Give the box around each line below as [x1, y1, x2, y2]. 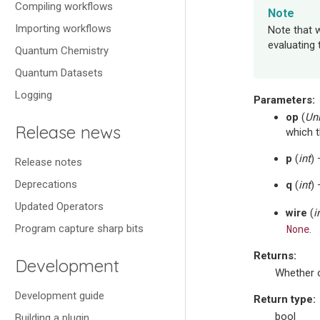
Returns [254, 249, 294, 263]
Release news [15, 121, 121, 143]
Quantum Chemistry [15, 44, 109, 57]
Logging [15, 89, 52, 101]
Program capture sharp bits [15, 222, 144, 235]
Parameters [254, 94, 312, 107]
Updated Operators [15, 200, 104, 213]
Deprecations [15, 178, 77, 191]
